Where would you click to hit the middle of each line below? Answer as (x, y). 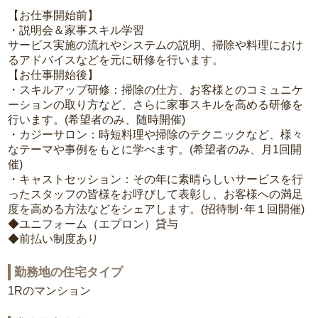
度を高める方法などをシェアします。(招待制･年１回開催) (157, 209)
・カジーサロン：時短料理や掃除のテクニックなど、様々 (156, 135)
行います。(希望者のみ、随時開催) (97, 120)
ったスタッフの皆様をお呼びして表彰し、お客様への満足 (156, 194)
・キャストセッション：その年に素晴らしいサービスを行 (156, 180)
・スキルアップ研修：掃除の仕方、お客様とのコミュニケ (156, 90)
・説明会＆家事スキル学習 (76, 31)
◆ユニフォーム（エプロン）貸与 (93, 224)
